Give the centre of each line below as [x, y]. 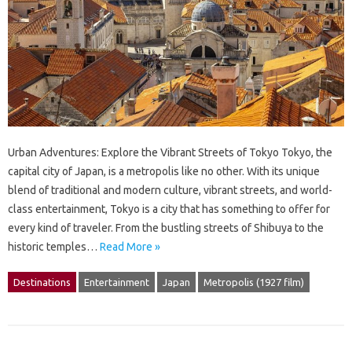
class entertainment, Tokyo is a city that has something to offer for [169, 209]
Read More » [130, 246]
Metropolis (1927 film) [254, 282]
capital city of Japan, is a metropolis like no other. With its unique [164, 171]
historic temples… [54, 246]
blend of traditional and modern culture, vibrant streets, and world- [170, 190]
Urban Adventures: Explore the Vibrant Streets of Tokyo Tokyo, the [170, 152]
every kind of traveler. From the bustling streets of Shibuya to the [166, 227]
